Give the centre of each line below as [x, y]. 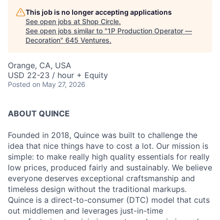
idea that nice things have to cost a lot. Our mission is [108, 146]
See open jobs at [54, 21]
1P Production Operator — [150, 31]
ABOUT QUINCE [39, 113]
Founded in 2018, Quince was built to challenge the [103, 135]
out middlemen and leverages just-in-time [85, 211]
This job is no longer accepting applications [99, 12]
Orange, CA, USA [40, 65]
